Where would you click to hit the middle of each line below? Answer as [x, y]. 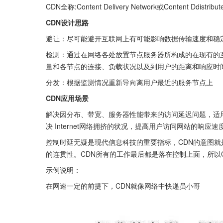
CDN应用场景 [67, 98]
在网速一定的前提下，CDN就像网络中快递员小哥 [123, 186]
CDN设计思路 [67, 22]
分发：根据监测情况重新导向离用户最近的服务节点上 [129, 82]
